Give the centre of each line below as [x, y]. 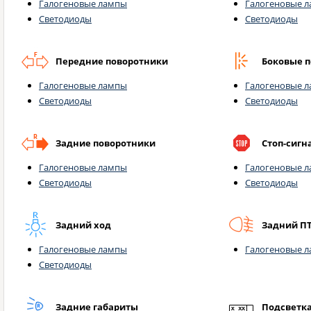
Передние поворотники [112, 61]
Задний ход [83, 225]
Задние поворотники [106, 143]
